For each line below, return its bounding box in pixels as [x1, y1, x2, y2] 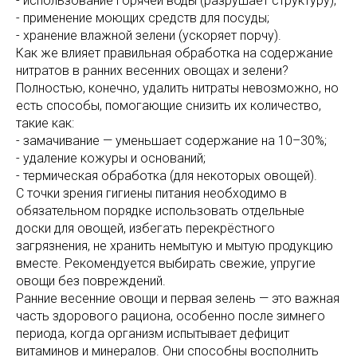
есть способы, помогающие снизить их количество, [16, 98, 321, 114]
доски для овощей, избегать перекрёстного [16, 221, 275, 237]
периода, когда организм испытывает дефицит [16, 326, 289, 342]
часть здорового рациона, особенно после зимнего [16, 308, 325, 324]
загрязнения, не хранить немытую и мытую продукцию [16, 238, 333, 254]
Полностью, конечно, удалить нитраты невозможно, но [16, 80, 339, 96]
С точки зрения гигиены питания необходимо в [16, 186, 287, 202]
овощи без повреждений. [16, 273, 166, 289]
